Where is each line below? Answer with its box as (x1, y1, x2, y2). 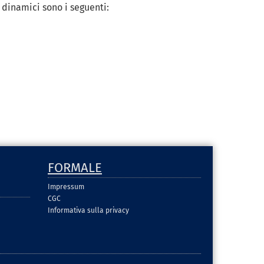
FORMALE (48, 159, 102, 176)
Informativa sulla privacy (48, 206, 129, 214)
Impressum (48, 182, 84, 191)
